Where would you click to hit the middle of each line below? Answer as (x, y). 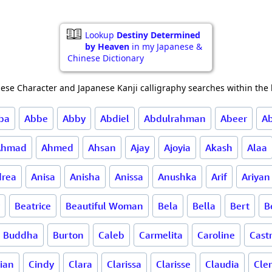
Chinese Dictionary (106, 58)
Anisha (85, 177)
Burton (68, 235)
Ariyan (256, 177)
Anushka (177, 177)
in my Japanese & (166, 46)
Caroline (216, 235)
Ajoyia (177, 148)
